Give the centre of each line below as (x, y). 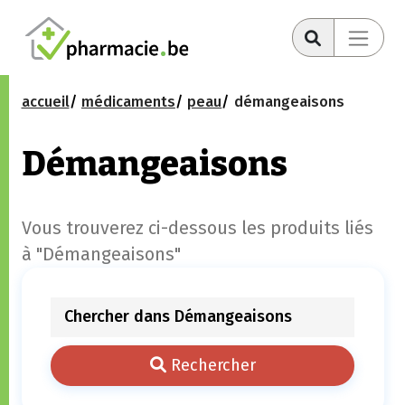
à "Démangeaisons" (101, 254)
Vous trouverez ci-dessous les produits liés (197, 228)
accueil (45, 102)
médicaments (128, 102)
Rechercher (211, 365)
